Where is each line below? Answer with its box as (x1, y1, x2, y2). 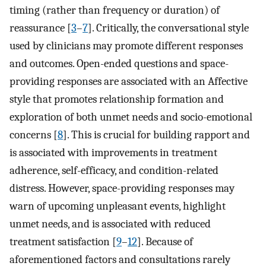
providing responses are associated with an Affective (9, 75, 248, 88)
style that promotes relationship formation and (9, 93, 224, 106)
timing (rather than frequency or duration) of (9, 4, 220, 17)
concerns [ (9, 128, 58, 142)
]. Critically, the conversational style (88, 21, 249, 35)
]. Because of (137, 235, 193, 249)
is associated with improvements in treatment (9, 146, 217, 160)
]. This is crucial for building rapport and (63, 128, 250, 142)
